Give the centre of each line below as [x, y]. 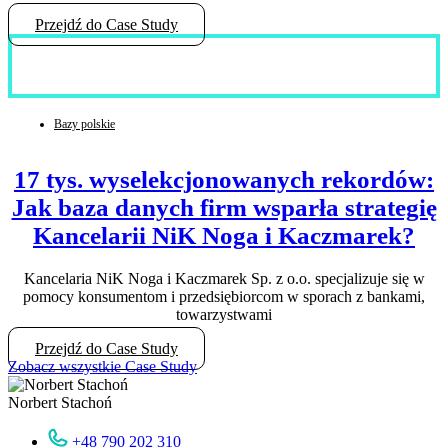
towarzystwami [224, 314]
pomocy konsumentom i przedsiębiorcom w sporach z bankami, [224, 296]
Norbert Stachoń [60, 402]
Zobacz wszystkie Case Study [102, 366]
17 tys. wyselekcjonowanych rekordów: [224, 179]
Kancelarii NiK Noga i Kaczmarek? [224, 235]
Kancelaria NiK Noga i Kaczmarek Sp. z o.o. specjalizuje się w [224, 278]
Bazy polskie [84, 123]
